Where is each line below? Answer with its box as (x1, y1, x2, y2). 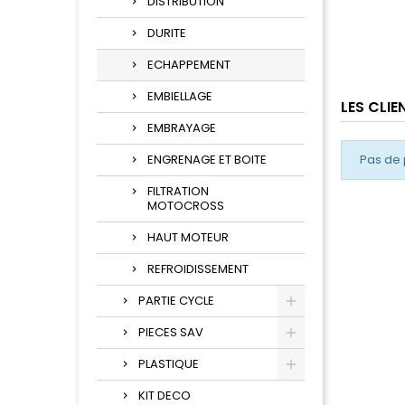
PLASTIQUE (138, 355, 199, 373)
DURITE (147, 24, 186, 42)
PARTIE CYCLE (138, 292, 214, 310)
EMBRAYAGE (147, 119, 216, 137)
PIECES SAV (138, 324, 203, 342)
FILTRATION (147, 183, 209, 201)
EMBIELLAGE (147, 88, 212, 106)
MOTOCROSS (147, 197, 224, 215)
